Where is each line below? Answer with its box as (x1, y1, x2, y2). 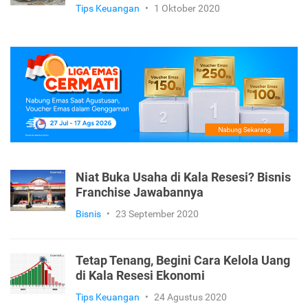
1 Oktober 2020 (154, 74, 220, 86)
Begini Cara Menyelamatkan (76, 36, 234, 51)
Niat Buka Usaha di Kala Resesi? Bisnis (76, 242, 291, 256)
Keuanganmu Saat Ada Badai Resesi (76, 52, 276, 66)
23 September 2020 (115, 280, 199, 291)
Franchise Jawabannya (76, 257, 203, 272)
